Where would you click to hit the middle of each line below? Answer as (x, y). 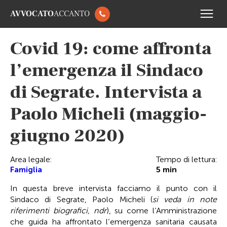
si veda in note (184, 199)
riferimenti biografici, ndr (58, 211)
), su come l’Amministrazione (162, 211)
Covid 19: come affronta (111, 49)
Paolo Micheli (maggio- (108, 114)
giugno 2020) (67, 136)
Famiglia (26, 169)
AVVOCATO (32, 14)
